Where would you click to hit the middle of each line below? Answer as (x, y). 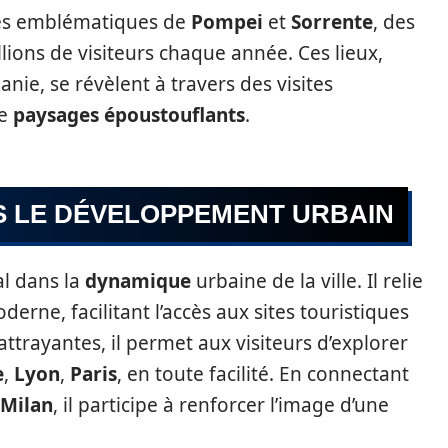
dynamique (138, 281)
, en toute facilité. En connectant (263, 374)
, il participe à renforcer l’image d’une (221, 405)
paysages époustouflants (129, 115)
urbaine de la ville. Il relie (307, 281)
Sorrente (332, 22)
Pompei (227, 22)
